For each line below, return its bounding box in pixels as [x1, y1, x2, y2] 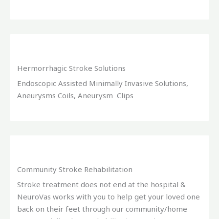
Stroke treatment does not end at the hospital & [17, 179, 186, 190]
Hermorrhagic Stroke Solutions [17, 63, 126, 73]
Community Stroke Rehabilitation [17, 164, 132, 175]
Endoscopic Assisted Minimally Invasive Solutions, [17, 78, 188, 88]
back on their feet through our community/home [17, 204, 187, 214]
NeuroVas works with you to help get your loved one [17, 192, 200, 202]
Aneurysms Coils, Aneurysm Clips [17, 90, 133, 101]
